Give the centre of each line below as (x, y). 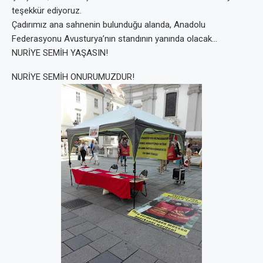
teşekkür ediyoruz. (47, 11)
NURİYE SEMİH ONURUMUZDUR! (73, 77)
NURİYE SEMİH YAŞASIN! (60, 53)
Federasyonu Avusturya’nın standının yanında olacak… (114, 39)
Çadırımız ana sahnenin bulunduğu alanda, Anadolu (109, 25)
